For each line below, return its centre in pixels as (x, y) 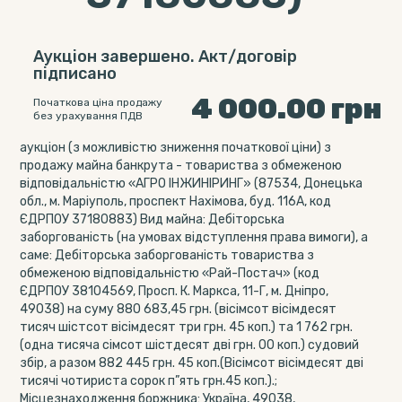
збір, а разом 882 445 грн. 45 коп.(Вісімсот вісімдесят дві (192, 363)
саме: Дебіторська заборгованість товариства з (167, 255)
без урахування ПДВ (88, 116)
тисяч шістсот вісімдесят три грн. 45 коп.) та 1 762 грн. (187, 327)
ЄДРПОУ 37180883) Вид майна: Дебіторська (153, 219)
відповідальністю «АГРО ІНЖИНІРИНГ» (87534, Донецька (192, 184)
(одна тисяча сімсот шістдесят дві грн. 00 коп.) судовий (190, 345)
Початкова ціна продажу (98, 102)
